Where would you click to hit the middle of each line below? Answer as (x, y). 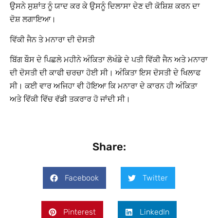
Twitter (155, 178)
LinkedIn (154, 212)
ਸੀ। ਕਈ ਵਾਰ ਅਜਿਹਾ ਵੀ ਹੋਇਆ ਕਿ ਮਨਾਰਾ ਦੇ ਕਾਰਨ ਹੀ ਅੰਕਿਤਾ (104, 86)
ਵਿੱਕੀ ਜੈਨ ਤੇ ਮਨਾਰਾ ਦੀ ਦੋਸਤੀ (52, 39)
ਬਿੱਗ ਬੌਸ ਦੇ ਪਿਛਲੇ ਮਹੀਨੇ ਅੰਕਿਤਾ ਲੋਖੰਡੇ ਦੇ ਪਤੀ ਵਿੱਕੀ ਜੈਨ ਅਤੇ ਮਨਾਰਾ (109, 60)
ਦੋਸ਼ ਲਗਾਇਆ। (33, 19)
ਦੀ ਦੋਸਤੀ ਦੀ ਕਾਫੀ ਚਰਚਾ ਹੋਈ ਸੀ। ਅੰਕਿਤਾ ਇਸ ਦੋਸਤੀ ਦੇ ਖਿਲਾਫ (105, 73)
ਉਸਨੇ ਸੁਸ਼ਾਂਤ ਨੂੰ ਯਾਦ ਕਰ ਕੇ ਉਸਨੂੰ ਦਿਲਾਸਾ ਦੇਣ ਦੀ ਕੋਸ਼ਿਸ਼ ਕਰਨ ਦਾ (105, 6)
